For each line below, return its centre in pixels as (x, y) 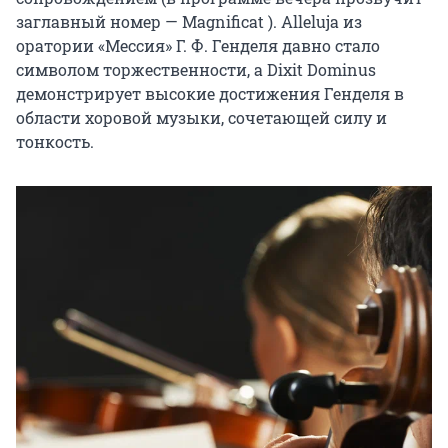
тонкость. (55, 141)
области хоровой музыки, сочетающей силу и (201, 117)
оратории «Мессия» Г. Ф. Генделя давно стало (198, 45)
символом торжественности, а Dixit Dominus (196, 69)
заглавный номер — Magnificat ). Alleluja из (189, 21)
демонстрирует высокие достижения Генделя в (210, 93)
